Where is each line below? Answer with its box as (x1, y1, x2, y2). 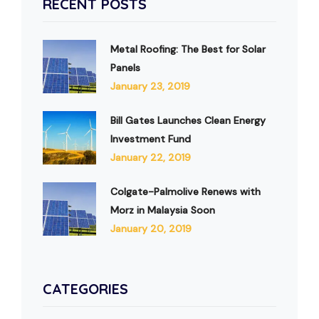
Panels (110, 61, 140, 74)
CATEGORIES (43, 279, 128, 298)
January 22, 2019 (110, 150, 191, 164)
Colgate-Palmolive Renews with (110, 184, 261, 198)
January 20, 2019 (110, 221, 192, 235)
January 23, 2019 (110, 79, 190, 93)
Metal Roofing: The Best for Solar (110, 42, 266, 56)
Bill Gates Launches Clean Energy (110, 113, 266, 127)
